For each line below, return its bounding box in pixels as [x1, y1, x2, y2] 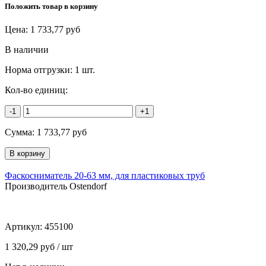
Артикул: [5, 221, 45, 232]
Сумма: [5, 127, 37, 138]
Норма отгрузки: [5, 65, 75, 75]
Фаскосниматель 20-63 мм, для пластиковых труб [5, 170, 205, 181]
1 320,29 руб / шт [5, 242, 73, 252]
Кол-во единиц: [5, 85, 68, 96]
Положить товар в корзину [5, 2, 98, 11]
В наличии [5, 45, 49, 55]
